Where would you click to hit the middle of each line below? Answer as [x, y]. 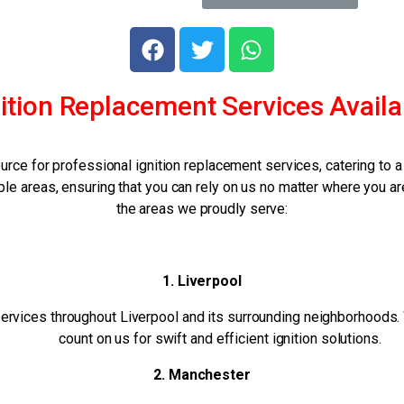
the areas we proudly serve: [202, 209]
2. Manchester [202, 375]
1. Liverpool [202, 281]
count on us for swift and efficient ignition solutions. [220, 339]
